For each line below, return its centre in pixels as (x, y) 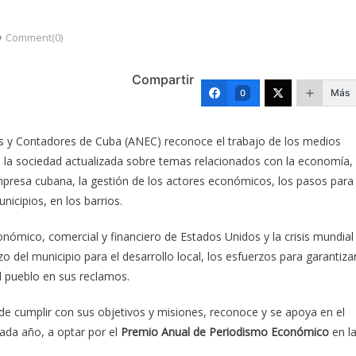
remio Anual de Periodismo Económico (228, 331)
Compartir (163, 79)
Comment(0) (34, 37)
